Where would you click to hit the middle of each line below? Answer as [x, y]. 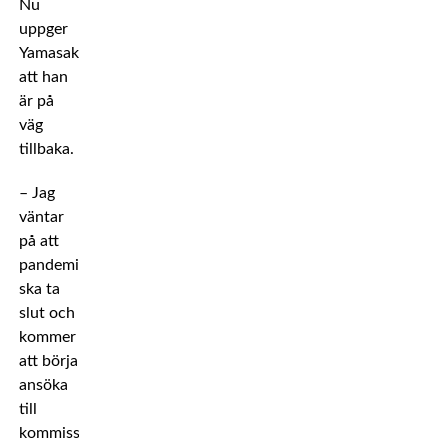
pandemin [53, 265]
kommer [47, 337]
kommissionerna [75, 433]
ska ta [39, 289]
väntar [41, 217]
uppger [43, 29]
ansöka [43, 385]
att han [43, 77]
